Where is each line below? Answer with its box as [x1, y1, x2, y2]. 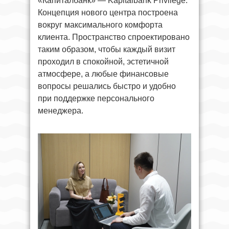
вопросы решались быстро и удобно [38, 81, 176, 90]
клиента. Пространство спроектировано [38, 32, 190, 41]
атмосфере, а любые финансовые [38, 69, 169, 78]
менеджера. [38, 106, 83, 115]
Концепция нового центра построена [38, 8, 178, 17]
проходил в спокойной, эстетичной [38, 57, 169, 66]
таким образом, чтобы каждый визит [38, 44, 175, 54]
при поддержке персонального [38, 94, 154, 103]
